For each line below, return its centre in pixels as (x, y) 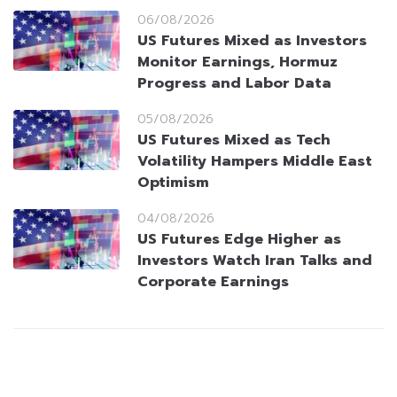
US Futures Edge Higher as (239, 240)
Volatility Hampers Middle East (255, 162)
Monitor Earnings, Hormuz (237, 62)
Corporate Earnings (213, 282)
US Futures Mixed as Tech (234, 140)
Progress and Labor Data (234, 84)
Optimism (173, 183)
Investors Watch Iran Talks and (255, 261)
